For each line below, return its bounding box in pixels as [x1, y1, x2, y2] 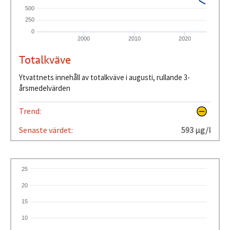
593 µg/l [181, 125, 212, 136]
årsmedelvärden [18, 83, 70, 93]
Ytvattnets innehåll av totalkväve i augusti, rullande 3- [18, 72, 190, 83]
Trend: [18, 106, 43, 117]
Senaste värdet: [18, 125, 74, 136]
